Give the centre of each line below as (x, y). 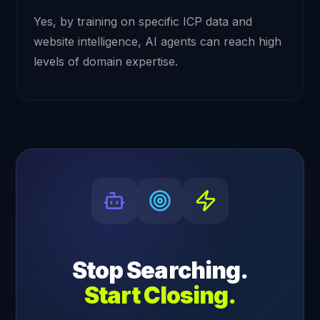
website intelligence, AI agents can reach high (158, 42)
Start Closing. (160, 296)
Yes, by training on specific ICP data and (143, 22)
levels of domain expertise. (106, 62)
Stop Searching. (160, 271)
